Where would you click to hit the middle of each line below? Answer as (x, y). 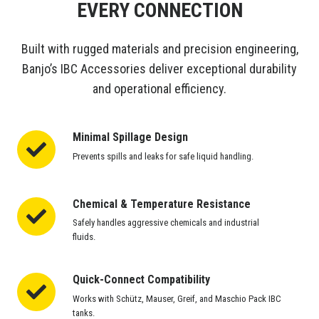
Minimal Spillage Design (130, 137)
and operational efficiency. (159, 89)
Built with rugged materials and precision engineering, (159, 49)
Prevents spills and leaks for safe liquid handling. (163, 156)
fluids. (84, 237)
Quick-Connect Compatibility (141, 280)
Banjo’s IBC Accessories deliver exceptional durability (159, 69)
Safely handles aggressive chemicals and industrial (166, 223)
